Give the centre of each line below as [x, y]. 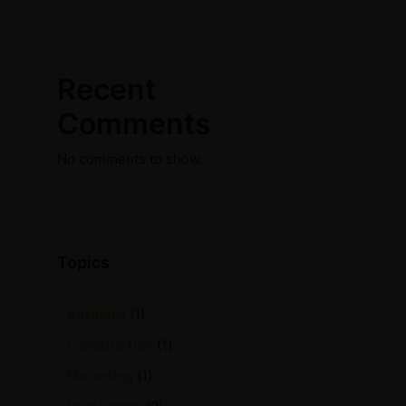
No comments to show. [130, 159]
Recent [106, 89]
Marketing [100, 376]
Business [97, 314]
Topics [83, 262]
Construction [110, 345]
